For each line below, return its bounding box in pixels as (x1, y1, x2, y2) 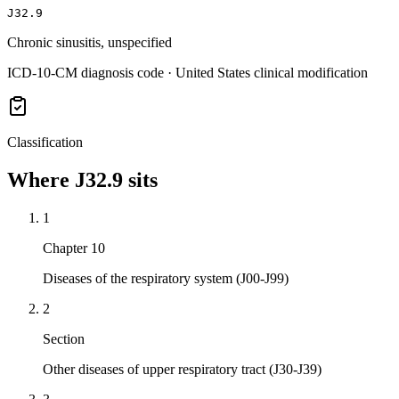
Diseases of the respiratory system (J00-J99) (43, 271, 289, 287)
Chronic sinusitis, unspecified (7, 35, 172, 51)
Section (43, 331, 85, 347)
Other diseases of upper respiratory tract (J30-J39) (43, 362, 322, 378)
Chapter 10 (43, 240, 105, 256)
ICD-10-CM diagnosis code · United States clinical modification (7, 65, 368, 81)
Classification (7, 134, 83, 151)
